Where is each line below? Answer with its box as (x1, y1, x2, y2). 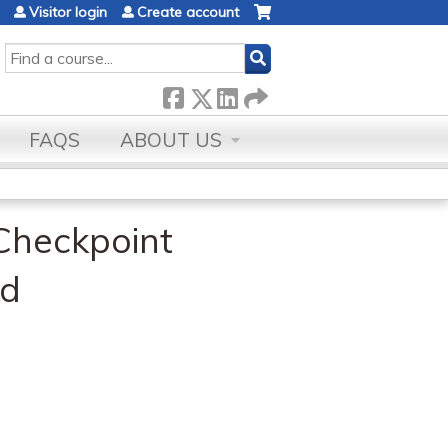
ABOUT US (120, 128, 222, 152)
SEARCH (5, 44, 62, 62)
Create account (137, 3, 239, 21)
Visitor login (29, 3, 107, 21)
